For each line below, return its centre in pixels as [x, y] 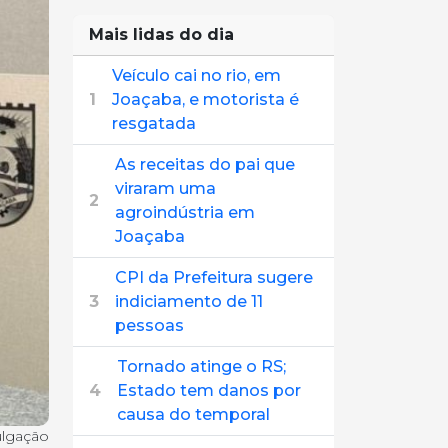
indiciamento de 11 [189, 301]
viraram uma [165, 188]
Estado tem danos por [209, 390]
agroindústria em [185, 212]
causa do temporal [193, 414]
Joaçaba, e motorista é [205, 99]
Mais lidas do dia [161, 34]
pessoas [149, 325]
